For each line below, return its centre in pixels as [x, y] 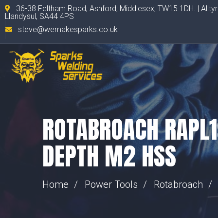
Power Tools [111, 184]
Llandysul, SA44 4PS [39, 16]
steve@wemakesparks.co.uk [68, 29]
